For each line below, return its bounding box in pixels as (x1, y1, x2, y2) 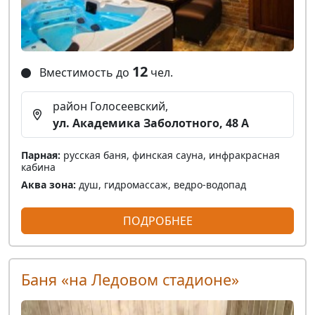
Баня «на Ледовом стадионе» (21, 269, 239, 290)
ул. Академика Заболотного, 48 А (53, 115, 249, 131)
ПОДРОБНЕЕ (122, 212, 193, 229)
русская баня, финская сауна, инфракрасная (60, 148, 280, 162)
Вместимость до (37, 64, 132, 80)
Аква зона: (21, 177, 76, 191)
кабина (21, 160, 56, 174)
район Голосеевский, (53, 98, 168, 114)
